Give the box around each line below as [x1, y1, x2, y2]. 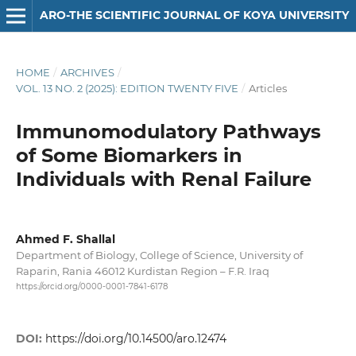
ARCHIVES [60, 65, 114, 79]
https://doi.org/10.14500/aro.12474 [44, 331, 226, 346]
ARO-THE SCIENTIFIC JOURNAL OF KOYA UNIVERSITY [39, 8, 349, 22]
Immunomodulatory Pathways [15, 119, 321, 143]
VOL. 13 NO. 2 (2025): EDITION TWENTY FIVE [15, 81, 238, 95]
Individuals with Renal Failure [15, 167, 311, 191]
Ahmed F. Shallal [15, 231, 115, 246]
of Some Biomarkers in [15, 143, 242, 167]
